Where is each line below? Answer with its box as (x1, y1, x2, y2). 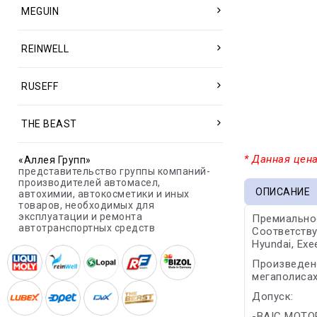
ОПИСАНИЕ (255, 186, 311, 197)
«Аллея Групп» (18, 154, 91, 166)
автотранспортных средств (18, 222, 155, 234)
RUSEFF (21, 81, 58, 92)
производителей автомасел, (18, 177, 161, 188)
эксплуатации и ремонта (18, 211, 142, 222)
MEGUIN (21, 6, 59, 17)
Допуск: (252, 290, 294, 303)
